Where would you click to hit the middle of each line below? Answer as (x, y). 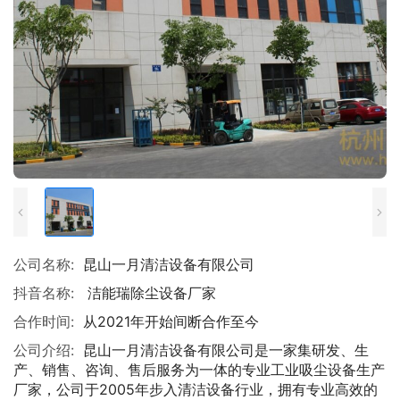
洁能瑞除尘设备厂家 (150, 293)
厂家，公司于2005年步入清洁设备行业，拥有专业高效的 (196, 389)
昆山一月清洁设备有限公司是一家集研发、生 (226, 350)
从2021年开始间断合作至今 (171, 321)
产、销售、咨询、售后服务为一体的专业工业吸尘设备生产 (199, 370)
